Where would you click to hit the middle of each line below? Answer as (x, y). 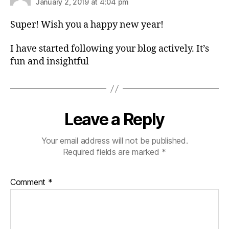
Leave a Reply (114, 119)
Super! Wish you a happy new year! (87, 25)
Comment (29, 182)
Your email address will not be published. (114, 141)
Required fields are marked (112, 152)
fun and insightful (50, 62)
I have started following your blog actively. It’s (110, 49)
